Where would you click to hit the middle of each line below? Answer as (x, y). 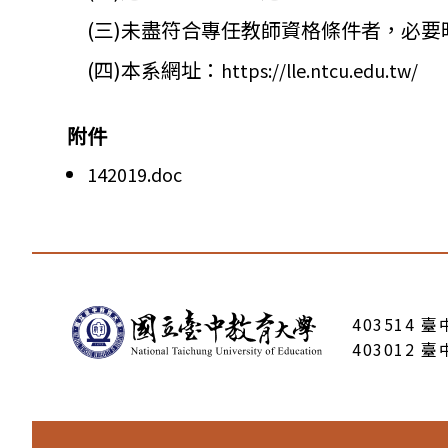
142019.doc (134, 174)
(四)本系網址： (144, 69)
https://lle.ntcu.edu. (305, 69)
